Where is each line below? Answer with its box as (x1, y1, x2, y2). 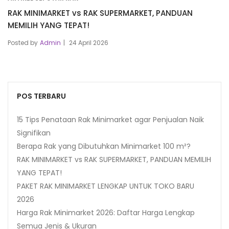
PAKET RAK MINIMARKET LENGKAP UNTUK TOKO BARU (17, 181, 194, 192)
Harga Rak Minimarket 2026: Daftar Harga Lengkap (17, 208, 195, 218)
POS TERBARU (17, 91, 66, 102)
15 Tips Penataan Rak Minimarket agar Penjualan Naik (17, 114, 204, 125)
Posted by (8, 38, 38, 48)
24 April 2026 (69, 38, 108, 48)
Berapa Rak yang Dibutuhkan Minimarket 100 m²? (17, 141, 191, 152)
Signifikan (17, 128, 51, 139)
